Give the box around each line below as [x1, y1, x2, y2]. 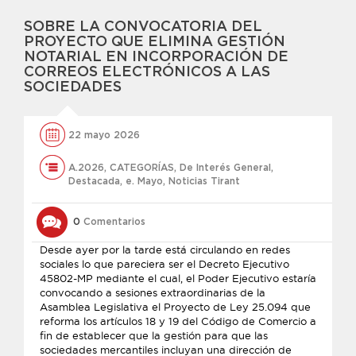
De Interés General [180, 163, 271, 172]
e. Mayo [126, 176, 163, 186]
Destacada [68, 176, 120, 186]
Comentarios [80, 217, 145, 226]
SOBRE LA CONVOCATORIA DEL [24, 20, 262, 34]
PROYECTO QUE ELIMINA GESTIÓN [24, 35, 285, 49]
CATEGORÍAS [110, 163, 174, 172]
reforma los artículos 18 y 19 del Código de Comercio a [40, 315, 316, 327]
